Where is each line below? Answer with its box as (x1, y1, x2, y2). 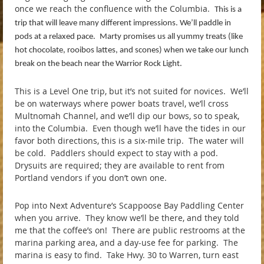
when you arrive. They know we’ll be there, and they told (15, 212, 239, 223)
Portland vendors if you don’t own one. (15, 172, 169, 184)
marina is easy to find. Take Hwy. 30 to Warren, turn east (15, 249, 239, 260)
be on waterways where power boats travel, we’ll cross (15, 98, 229, 110)
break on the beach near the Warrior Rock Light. (15, 59, 182, 68)
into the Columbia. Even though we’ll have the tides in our (15, 123, 246, 134)
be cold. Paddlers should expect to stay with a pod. (15, 147, 220, 159)
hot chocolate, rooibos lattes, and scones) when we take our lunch (15, 45, 249, 55)
